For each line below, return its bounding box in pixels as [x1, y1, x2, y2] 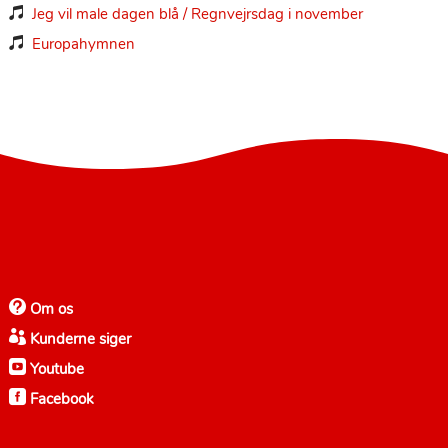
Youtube [25, 358, 84, 379]
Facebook [25, 388, 94, 409]
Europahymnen [31, 33, 135, 54]
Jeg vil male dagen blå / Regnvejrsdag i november [31, 3, 363, 24]
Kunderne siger [25, 328, 131, 349]
